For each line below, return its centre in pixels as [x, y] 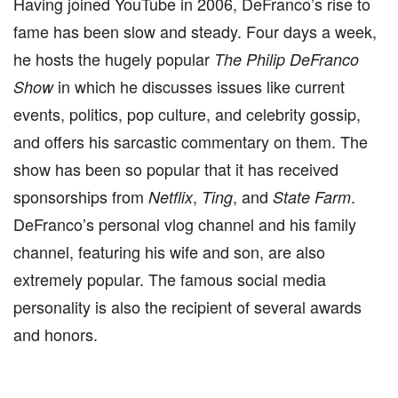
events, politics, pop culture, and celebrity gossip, [187, 114]
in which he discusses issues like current [199, 86]
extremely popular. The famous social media [170, 279]
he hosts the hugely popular [114, 59]
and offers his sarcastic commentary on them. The [191, 141]
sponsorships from [81, 196]
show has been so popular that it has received [176, 169]
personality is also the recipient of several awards [187, 306]
